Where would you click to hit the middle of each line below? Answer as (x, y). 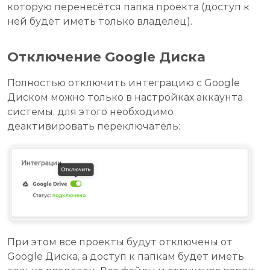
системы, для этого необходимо (90, 112)
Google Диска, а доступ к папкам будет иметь (126, 257)
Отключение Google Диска (106, 57)
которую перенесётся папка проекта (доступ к (128, 7)
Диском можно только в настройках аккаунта (125, 98)
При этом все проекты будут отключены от (120, 242)
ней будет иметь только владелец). (100, 22)
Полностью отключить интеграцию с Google (124, 83)
